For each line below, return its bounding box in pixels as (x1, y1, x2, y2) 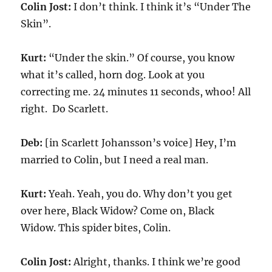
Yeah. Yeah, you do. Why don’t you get (46, 188, 233, 200)
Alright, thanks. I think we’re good (71, 256, 241, 268)
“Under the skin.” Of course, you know (46, 52, 235, 64)
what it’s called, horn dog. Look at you (21, 69, 205, 81)
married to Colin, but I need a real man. (21, 154, 209, 166)
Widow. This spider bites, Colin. (21, 222, 171, 234)
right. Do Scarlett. (21, 103, 109, 115)
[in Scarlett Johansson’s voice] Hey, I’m (42, 137, 237, 149)
